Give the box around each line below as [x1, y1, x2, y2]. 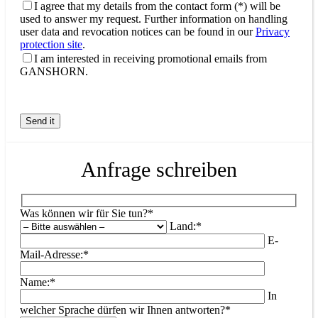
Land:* [170, 220, 202, 233]
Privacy [256, 25, 290, 38]
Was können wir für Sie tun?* [20, 207, 153, 220]
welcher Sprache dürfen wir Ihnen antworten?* [20, 304, 231, 317]
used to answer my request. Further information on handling [20, 12, 287, 25]
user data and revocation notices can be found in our [20, 25, 256, 38]
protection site [20, 38, 82, 50]
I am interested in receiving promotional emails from [34, 52, 267, 65]
